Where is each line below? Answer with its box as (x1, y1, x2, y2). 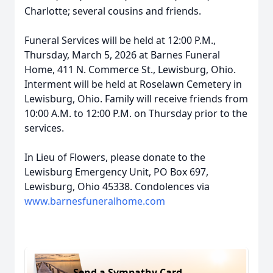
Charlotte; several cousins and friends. (24, 4, 201, 18)
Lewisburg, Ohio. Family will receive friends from (24, 92, 248, 105)
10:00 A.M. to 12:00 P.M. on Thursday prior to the (24, 107, 247, 120)
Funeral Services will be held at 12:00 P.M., (24, 34, 216, 47)
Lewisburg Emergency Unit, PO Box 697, (24, 165, 208, 179)
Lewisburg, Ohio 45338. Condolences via (24, 180, 210, 193)
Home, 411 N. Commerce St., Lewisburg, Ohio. (24, 63, 236, 76)
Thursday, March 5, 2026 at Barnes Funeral (24, 48, 220, 62)
